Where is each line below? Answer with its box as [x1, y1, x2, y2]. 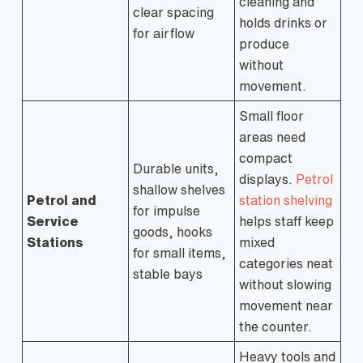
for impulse [133, 204, 200, 217]
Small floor [239, 109, 304, 122]
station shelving [239, 194, 332, 207]
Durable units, [133, 162, 219, 175]
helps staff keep [239, 215, 334, 228]
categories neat [239, 257, 333, 270]
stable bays [133, 267, 203, 280]
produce [239, 37, 289, 50]
